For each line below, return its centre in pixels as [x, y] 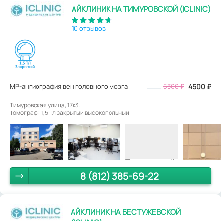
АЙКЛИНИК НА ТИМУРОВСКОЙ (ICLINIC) [141, 9]
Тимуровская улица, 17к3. [45, 105]
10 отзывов [89, 28]
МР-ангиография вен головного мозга [69, 87]
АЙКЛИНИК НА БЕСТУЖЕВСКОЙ [126, 212]
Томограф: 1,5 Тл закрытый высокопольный [70, 113]
